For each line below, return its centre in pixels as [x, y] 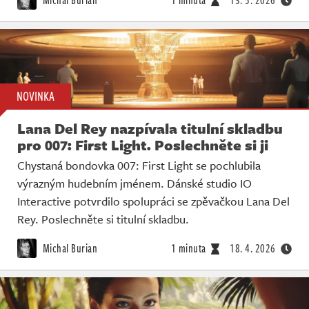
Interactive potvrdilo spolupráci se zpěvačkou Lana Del [153, 201]
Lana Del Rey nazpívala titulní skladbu [150, 128]
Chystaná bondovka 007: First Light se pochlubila [139, 165]
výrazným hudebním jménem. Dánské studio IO [134, 183]
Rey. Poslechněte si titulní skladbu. [103, 219]
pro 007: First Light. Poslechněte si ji [143, 144]
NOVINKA [36, 96]
